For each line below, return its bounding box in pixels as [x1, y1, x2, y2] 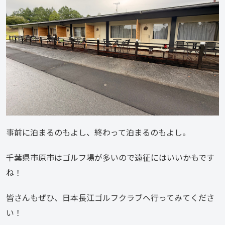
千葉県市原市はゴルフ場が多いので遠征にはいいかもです [6, 151, 214, 163]
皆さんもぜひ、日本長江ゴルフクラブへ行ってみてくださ [6, 191, 214, 203]
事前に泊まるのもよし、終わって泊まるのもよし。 [6, 126, 190, 138]
